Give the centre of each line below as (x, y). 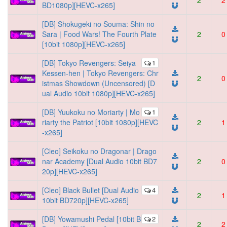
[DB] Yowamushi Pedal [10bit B (91, 219)
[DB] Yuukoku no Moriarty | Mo (91, 112)
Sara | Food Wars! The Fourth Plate (99, 34)
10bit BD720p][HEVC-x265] (85, 200)
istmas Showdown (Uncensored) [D (99, 83)
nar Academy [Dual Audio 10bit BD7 (100, 161)
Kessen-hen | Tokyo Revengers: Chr (100, 73)
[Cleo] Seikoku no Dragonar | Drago (99, 151)
